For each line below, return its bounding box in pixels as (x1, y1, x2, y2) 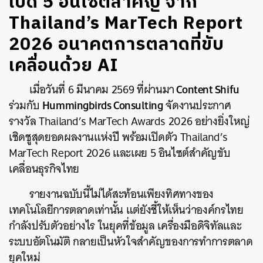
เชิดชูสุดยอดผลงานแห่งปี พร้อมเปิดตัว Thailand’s (9, 127, 228, 147)
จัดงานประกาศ (163, 96, 231, 115)
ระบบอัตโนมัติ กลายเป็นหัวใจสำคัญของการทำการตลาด (9, 232, 253, 251)
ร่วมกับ (9, 96, 42, 115)
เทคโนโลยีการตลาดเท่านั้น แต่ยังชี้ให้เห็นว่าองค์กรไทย (9, 200, 244, 220)
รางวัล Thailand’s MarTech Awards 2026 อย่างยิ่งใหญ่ (9, 112, 250, 131)
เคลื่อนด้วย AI (9, 52, 119, 80)
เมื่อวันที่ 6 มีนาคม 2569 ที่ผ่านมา (29, 80, 174, 99)
